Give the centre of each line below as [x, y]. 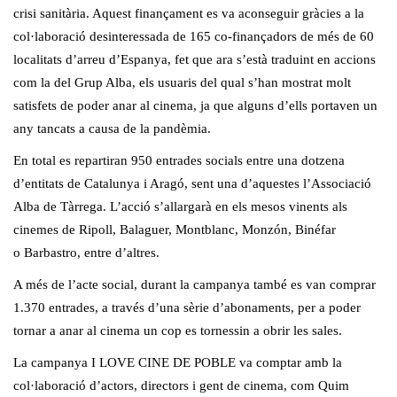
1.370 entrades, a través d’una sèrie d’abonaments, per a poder [187, 308]
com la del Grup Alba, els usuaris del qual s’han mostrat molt [182, 83]
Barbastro [51, 253]
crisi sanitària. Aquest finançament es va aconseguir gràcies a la [189, 14]
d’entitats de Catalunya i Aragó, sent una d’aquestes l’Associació [192, 184]
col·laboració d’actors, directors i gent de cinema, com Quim [181, 386]
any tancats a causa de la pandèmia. [112, 129]
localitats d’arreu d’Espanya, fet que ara [125, 60]
